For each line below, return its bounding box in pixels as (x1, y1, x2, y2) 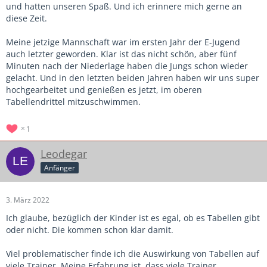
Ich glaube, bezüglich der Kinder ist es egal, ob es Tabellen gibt (6, 212, 260, 223)
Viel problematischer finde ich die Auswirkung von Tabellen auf (6, 247, 259, 259)
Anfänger (44, 162, 75, 173)
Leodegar (41, 146, 87, 161)
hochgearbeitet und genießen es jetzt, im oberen (6, 83, 202, 95)
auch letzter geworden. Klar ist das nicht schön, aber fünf (6, 48, 237, 60)
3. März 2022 (6, 194, 49, 205)
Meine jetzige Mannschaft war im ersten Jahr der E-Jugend (6, 36, 240, 48)
